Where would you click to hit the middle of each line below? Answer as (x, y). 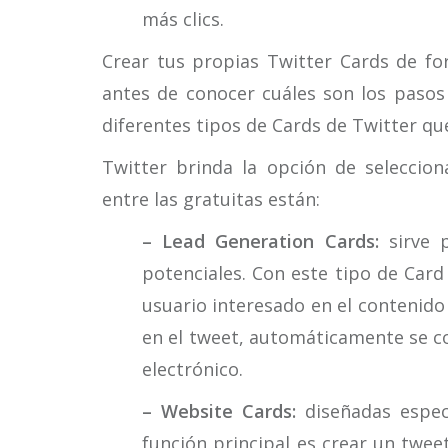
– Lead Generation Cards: (260, 241)
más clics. (183, 19)
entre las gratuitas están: (211, 199)
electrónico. (192, 369)
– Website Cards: (219, 411)
